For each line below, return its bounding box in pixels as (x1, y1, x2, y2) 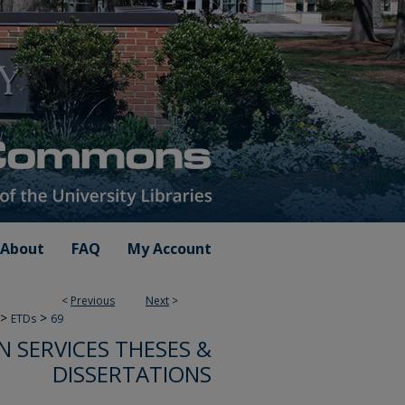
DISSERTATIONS (52, 359, 212, 389)
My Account (127, 239, 212, 259)
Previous (71, 293, 115, 308)
